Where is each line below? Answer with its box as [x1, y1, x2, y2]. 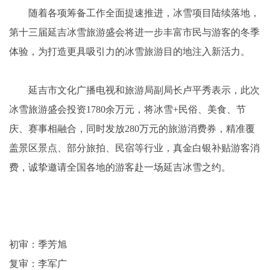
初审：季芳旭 [9, 239, 67, 250]
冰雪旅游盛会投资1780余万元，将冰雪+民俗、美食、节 [9, 104, 246, 115]
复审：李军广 [9, 258, 67, 269]
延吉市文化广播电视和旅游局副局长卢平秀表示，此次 [9, 84, 260, 95]
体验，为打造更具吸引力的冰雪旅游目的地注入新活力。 [9, 46, 250, 57]
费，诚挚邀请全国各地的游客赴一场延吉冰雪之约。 [9, 162, 231, 172]
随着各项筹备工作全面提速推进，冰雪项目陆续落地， [9, 7, 260, 18]
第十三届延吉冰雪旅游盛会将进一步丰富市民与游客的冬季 [9, 27, 260, 37]
